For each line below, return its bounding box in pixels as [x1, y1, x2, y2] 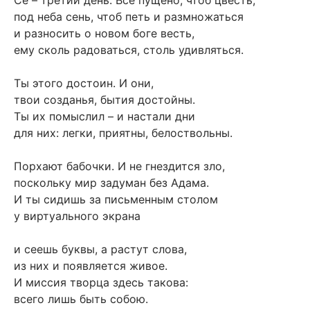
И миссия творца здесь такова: [14, 275, 188, 289]
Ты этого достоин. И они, [14, 75, 154, 90]
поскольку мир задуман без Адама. [14, 175, 209, 190]
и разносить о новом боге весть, [14, 26, 194, 40]
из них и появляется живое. [14, 258, 167, 273]
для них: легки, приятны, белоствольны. [14, 125, 232, 140]
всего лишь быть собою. [14, 291, 148, 306]
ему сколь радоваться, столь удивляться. [14, 42, 244, 57]
